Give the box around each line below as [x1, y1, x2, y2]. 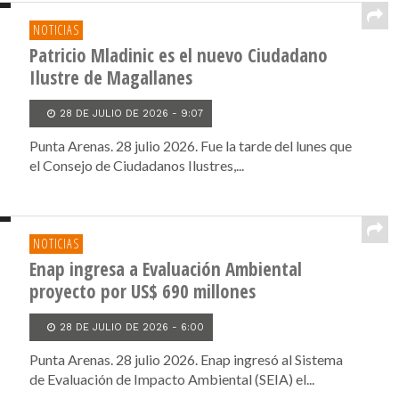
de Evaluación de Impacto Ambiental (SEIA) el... [29, 370, 315, 388]
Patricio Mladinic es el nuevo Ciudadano [29, 43, 329, 69]
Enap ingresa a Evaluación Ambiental [29, 256, 303, 282]
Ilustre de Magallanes [29, 65, 193, 91]
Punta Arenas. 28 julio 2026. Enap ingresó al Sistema [29, 351, 344, 369]
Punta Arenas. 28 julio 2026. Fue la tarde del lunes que [29, 137, 353, 155]
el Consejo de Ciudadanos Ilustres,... [29, 157, 245, 175]
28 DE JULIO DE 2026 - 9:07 [60, 108, 204, 120]
